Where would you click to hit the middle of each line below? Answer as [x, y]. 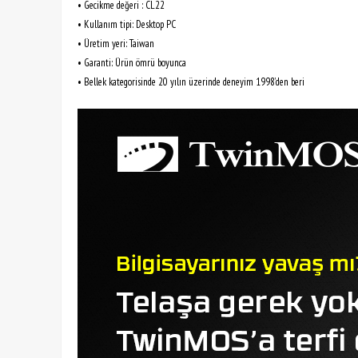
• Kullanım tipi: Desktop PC [127, 24]
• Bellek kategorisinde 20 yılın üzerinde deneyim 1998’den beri [191, 82]
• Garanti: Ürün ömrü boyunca [132, 62]
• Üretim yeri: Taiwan [116, 43]
